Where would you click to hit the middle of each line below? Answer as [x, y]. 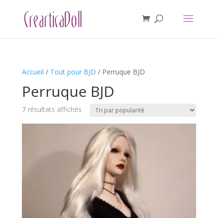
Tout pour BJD [73, 72]
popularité [97, 131]
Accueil [33, 72]
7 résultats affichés [52, 109]
